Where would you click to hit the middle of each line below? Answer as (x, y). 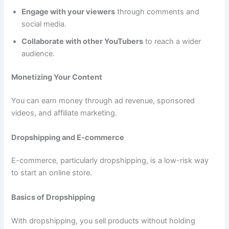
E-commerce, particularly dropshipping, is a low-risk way (110, 161)
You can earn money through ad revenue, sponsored (103, 101)
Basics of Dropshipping (53, 197)
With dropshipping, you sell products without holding (104, 221)
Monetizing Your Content (57, 77)
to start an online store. (52, 173)
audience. (38, 54)
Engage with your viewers (68, 12)
